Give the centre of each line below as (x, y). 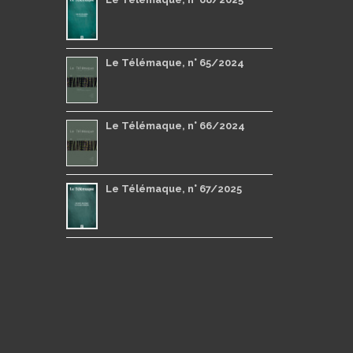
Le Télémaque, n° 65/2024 (175, 63)
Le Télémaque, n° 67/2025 (173, 189)
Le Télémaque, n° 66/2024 (175, 126)
